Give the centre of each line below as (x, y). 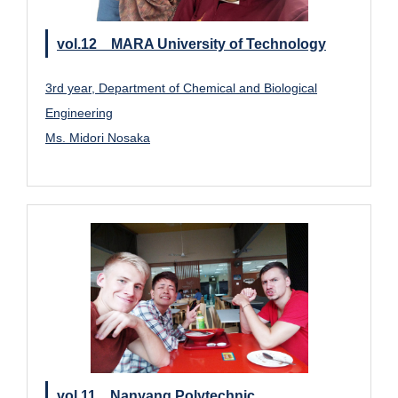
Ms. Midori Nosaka (98, 138)
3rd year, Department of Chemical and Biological (181, 88)
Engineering (79, 113)
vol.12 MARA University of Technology (191, 44)
